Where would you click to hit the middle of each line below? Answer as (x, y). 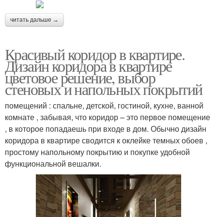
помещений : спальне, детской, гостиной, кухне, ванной (104, 105)
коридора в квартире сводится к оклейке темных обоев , (106, 140)
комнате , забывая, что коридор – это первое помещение (108, 117)
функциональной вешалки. (53, 163)
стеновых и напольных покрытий (104, 89)
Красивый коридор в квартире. (95, 54)
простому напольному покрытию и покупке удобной (97, 152)
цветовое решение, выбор (80, 77)
